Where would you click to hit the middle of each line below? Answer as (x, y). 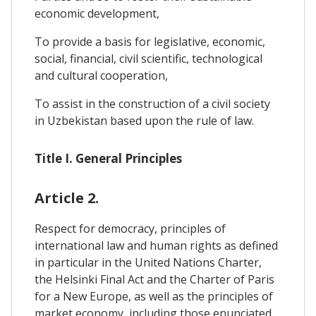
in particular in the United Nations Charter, (148, 263)
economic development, (97, 13)
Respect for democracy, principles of (130, 229)
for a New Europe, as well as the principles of (154, 297)
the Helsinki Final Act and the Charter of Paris (154, 280)
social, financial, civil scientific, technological (148, 58)
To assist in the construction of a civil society (152, 103)
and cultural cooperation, (101, 75)
